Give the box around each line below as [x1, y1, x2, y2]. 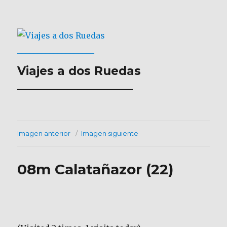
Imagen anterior [17, 129, 71, 137]
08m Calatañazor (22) [17, 161, 174, 178]
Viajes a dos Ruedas [17, 64, 141, 78]
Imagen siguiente [81, 129, 139, 137]
